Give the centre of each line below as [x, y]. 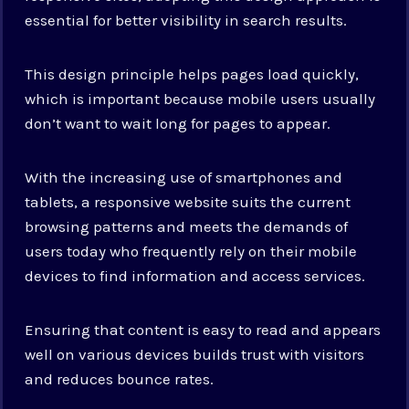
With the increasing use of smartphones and [184, 177]
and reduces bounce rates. [120, 378]
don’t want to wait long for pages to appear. [178, 123]
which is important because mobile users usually [200, 98]
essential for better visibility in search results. [186, 20]
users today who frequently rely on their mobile [191, 251]
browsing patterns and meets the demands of [187, 226]
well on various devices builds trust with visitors [195, 354]
